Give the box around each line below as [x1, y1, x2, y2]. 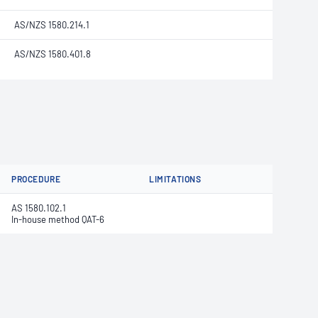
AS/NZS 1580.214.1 [14, 19, 89, 31]
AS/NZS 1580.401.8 [14, 48, 91, 60]
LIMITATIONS [149, 174, 202, 184]
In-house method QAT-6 [11, 214, 104, 225]
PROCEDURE [11, 174, 61, 184]
